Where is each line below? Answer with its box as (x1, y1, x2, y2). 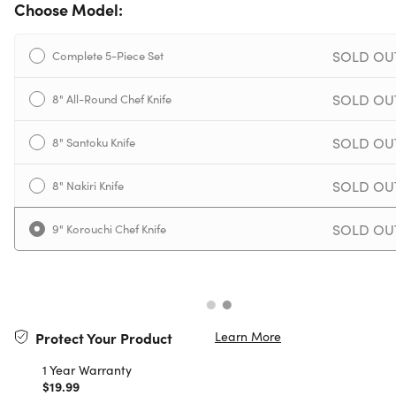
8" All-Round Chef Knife (52, 90, 171, 108)
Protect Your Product (35, 328, 172, 348)
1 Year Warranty (42, 361, 132, 379)
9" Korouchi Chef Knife (52, 220, 166, 238)
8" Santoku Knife (52, 133, 135, 151)
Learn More (215, 327, 281, 346)
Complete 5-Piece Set (52, 47, 164, 65)
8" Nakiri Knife (52, 177, 124, 194)
